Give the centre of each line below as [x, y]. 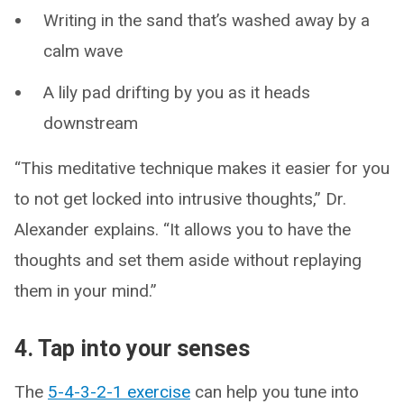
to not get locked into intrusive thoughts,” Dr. [180, 198]
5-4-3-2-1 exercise [119, 391]
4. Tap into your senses [132, 348]
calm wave [83, 50]
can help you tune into [275, 391]
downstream [91, 123]
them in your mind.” [86, 290]
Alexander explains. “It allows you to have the [183, 229]
